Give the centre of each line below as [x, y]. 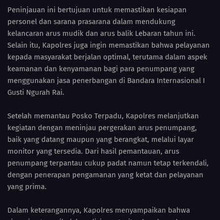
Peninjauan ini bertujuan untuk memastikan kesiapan [97, 10]
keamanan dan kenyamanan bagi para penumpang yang [101, 69]
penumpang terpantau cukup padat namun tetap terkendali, [108, 163]
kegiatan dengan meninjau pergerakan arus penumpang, [102, 128]
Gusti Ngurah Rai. [36, 93]
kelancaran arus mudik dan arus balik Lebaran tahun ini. [101, 34]
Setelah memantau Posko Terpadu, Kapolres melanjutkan [103, 116]
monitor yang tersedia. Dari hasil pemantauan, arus [93, 151]
